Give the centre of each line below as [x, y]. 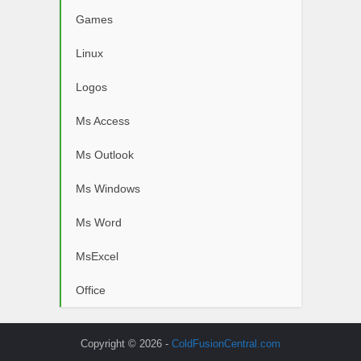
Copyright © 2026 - [126, 344]
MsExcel [97, 257]
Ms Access [103, 121]
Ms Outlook [105, 155]
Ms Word [99, 223]
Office [91, 290]
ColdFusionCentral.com [226, 344]
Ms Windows [108, 189]
